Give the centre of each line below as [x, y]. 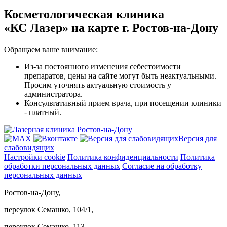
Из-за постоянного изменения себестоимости [103, 66]
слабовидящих [29, 147]
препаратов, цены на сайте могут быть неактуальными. [120, 75]
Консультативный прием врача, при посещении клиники [123, 103]
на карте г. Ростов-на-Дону [145, 28]
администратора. [53, 94]
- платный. [43, 112]
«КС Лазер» [38, 28]
